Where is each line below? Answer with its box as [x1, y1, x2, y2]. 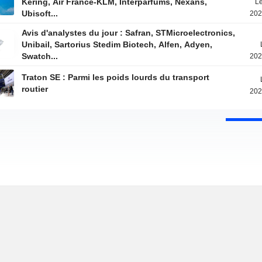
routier [22, 84, 49, 94]
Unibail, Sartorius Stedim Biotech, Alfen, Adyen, [22, 40, 213, 49]
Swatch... [22, 51, 58, 61]
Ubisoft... [22, 9, 58, 18]
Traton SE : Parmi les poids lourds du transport [22, 73, 210, 82]
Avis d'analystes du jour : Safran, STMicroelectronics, [22, 28, 236, 37]
